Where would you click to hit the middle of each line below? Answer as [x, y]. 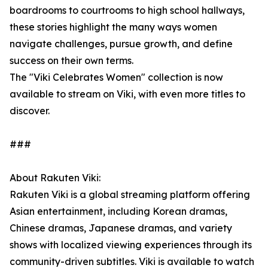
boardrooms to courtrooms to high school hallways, [127, 10]
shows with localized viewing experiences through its [131, 245]
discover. [30, 111]
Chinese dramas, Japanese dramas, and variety [121, 228]
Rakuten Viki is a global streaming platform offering [130, 195]
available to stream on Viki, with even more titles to [127, 94]
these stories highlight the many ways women [113, 27]
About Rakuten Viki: [55, 178]
